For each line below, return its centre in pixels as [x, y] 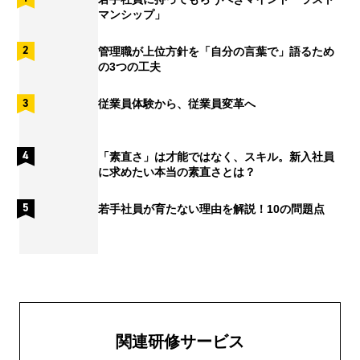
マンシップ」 [132, 14]
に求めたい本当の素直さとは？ [177, 172]
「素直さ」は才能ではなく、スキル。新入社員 [216, 156]
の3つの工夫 [129, 66]
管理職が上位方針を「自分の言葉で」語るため [216, 51]
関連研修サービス [180, 342]
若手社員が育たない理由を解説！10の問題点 [211, 209]
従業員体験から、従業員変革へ [177, 104]
